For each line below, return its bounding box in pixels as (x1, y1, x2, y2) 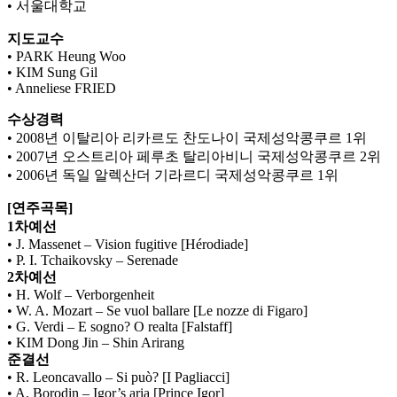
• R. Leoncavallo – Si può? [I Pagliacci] (7, 370, 230, 385)
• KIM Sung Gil (7, 65, 97, 81)
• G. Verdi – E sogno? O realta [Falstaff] (7, 319, 232, 335)
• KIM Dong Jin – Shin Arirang (7, 335, 184, 351)
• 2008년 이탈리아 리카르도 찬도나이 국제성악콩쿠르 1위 (7, 130, 367, 146)
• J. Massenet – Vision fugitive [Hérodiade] (7, 237, 248, 253)
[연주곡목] (7, 200, 73, 216)
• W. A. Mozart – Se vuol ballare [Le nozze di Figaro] (7, 303, 307, 319)
